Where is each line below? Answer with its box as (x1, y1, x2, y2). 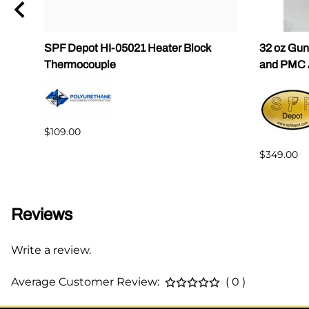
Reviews (11, 206, 72, 224)
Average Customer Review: (11, 275, 159, 289)
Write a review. (11, 243, 91, 257)
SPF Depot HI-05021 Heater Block (44, 41, 210, 54)
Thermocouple (44, 58, 116, 70)
